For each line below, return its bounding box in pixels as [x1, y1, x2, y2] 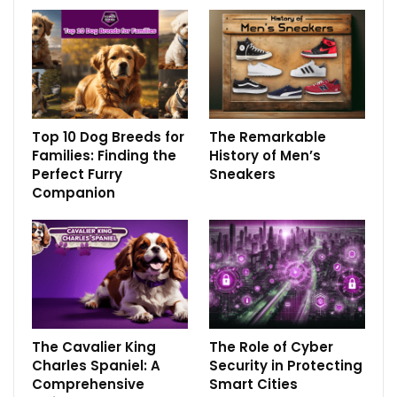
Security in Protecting [209, 356, 362, 376]
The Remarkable [209, 127, 326, 146]
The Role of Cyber [209, 338, 333, 357]
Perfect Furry [32, 164, 122, 183]
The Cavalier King [32, 338, 156, 357]
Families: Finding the [32, 145, 176, 165]
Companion [32, 183, 115, 202]
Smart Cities [209, 375, 298, 394]
